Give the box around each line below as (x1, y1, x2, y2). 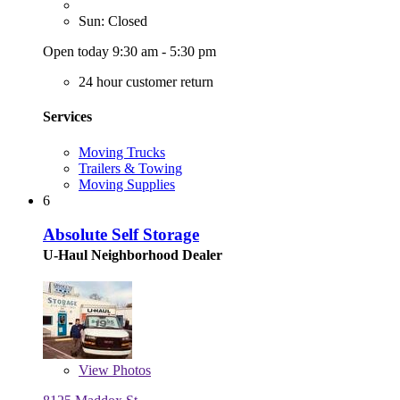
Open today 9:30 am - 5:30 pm (43, 44, 216, 60)
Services (43, 109, 92, 125)
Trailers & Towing (79, 160, 182, 176)
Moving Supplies (79, 176, 175, 192)
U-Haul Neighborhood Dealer (43, 247, 222, 263)
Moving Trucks (79, 144, 165, 160)
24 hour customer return (79, 74, 213, 90)
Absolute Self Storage (43, 225, 199, 245)
